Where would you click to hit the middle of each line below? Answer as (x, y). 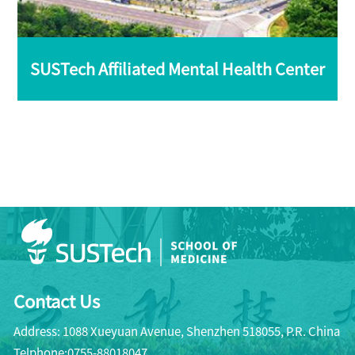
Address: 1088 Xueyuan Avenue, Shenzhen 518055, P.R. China (177, 331)
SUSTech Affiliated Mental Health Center (177, 69)
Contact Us (57, 300)
